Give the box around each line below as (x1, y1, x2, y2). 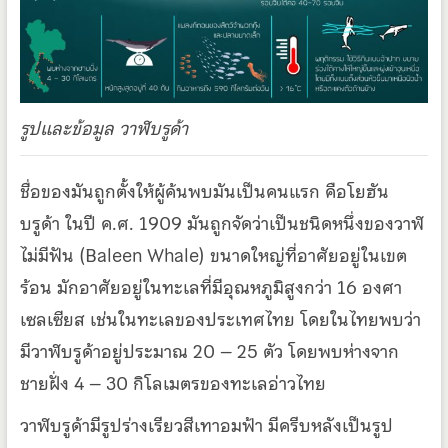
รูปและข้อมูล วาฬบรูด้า (19, 113, 188, 143)
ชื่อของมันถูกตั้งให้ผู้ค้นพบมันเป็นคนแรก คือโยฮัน (19, 176, 389, 206)
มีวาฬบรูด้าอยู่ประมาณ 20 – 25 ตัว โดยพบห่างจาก (19, 336, 399, 366)
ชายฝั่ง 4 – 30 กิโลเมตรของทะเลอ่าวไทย (19, 368, 326, 398)
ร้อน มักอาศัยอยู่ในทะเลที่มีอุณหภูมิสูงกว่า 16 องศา (19, 272, 402, 302)
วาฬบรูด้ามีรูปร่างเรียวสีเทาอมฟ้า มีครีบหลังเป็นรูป (19, 410, 393, 440)
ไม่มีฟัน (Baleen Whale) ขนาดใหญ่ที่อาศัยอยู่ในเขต (19, 240, 407, 270)
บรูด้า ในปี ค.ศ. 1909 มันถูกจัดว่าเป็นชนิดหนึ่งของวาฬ (19, 208, 424, 238)
